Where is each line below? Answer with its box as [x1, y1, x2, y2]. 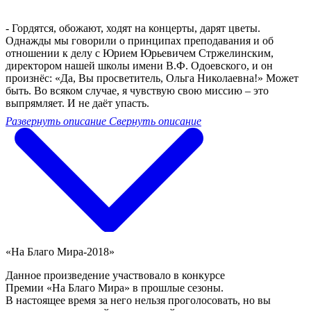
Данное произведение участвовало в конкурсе [6, 269, 225, 281]
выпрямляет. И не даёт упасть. [6, 96, 149, 109]
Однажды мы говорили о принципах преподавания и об [6, 34, 274, 47]
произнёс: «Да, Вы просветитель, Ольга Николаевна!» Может [6, 72, 299, 84]
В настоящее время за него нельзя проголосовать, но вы [6, 294, 271, 306]
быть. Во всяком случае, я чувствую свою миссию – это [6, 84, 269, 96]
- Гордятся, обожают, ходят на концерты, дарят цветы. [6, 22, 260, 34]
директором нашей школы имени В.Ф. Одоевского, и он [6, 59, 273, 72]
